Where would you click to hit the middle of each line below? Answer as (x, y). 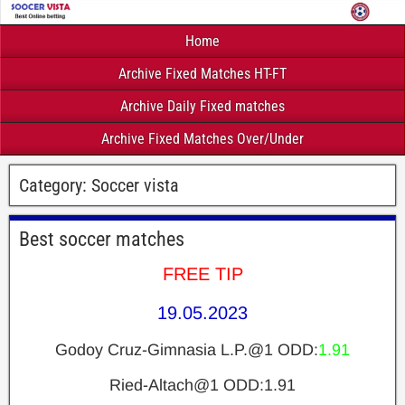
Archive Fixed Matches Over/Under (202, 138)
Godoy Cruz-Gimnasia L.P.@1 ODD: (187, 349)
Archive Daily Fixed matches (202, 106)
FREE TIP (202, 273)
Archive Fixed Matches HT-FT (202, 73)
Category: (55, 185)
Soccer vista (135, 185)
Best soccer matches (102, 239)
